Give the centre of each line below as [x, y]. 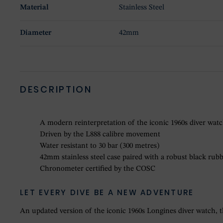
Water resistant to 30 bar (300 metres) [100, 146]
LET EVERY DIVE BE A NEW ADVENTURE [107, 193]
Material [34, 8]
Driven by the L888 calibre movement [100, 135]
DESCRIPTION [56, 90]
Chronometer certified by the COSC [98, 169]
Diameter [36, 33]
